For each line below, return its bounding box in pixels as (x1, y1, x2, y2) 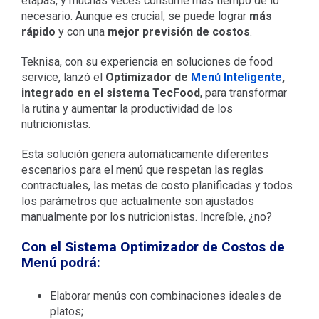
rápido (21, 24, 56, 38)
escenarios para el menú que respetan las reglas (21, 162, 263, 177)
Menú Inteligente (190, 70, 282, 84)
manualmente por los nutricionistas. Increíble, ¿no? (21, 209, 272, 224)
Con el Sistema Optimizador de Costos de (21, 238, 285, 255)
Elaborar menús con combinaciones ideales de (49, 289, 281, 303)
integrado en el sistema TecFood (21, 85, 200, 100)
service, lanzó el (21, 70, 105, 84)
